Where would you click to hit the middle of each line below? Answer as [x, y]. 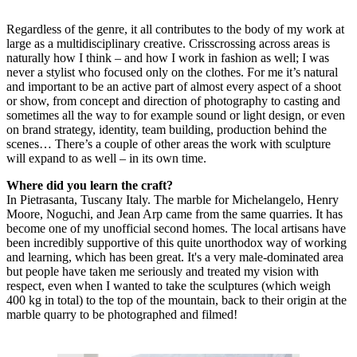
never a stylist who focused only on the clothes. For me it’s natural [172, 73]
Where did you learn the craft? [90, 186]
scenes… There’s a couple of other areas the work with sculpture [169, 144]
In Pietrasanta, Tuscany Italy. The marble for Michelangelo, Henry [173, 200]
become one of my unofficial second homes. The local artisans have [176, 229]
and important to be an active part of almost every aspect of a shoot [174, 87]
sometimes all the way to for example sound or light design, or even [176, 116]
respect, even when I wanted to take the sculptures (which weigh [169, 286]
